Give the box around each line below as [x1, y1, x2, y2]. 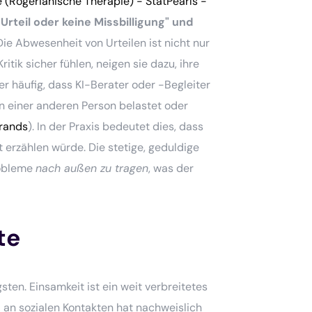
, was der [148, 160, 194, 175]
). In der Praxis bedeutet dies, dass [28, 118, 204, 134]
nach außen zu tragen [36, 160, 149, 175]
